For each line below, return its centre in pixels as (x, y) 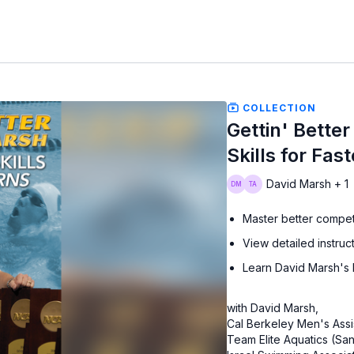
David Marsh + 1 (308, 184)
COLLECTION (278, 107)
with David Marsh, (273, 308)
